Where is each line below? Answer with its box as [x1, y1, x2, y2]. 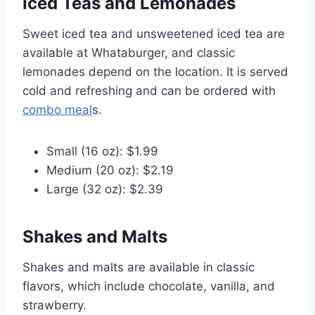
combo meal [22, 102, 92, 117]
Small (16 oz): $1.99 [46, 143, 158, 158]
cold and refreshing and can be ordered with [22, 83, 276, 98]
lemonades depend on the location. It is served [22, 64, 288, 79]
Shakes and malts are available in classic [22, 259, 255, 274]
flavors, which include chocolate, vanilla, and [22, 278, 275, 293]
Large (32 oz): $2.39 [46, 181, 163, 196]
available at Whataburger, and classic [22, 45, 235, 60]
